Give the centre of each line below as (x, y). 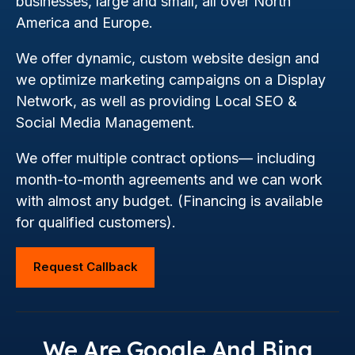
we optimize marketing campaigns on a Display (171, 79)
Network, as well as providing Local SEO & (157, 101)
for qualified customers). (96, 222)
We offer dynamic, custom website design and (168, 58)
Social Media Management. (105, 122)
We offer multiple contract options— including (166, 158)
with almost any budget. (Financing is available (169, 200)
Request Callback (85, 267)
